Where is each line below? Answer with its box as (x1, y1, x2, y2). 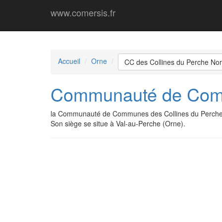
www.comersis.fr (51, 6, 115, 19)
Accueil (58, 55, 80, 66)
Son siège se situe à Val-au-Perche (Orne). (51, 118, 185, 128)
